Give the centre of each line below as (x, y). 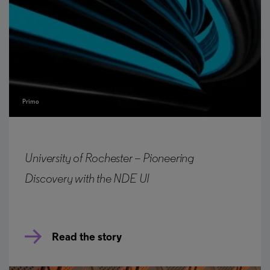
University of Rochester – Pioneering (109, 159)
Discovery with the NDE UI (87, 180)
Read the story (87, 238)
